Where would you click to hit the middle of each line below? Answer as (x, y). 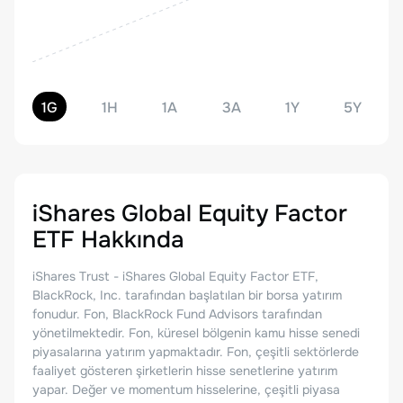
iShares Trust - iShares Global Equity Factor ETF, (175, 276)
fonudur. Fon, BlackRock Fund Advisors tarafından (177, 314)
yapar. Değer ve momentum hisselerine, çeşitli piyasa (186, 390)
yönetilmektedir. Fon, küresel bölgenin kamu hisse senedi (196, 333)
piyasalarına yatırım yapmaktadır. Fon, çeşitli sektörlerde (196, 352)
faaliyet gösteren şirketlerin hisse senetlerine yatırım (185, 371)
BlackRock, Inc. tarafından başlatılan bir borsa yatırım (187, 295)
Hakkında (130, 240)
